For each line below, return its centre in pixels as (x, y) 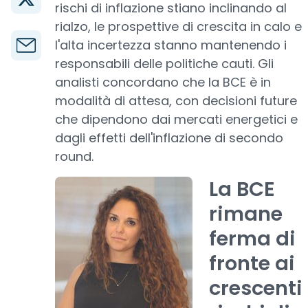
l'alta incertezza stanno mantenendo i (171, 45)
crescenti (256, 288)
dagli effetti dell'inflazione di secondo (169, 138)
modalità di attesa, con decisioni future (176, 101)
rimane (246, 214)
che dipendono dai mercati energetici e (176, 119)
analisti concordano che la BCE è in (163, 82)
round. (74, 156)
